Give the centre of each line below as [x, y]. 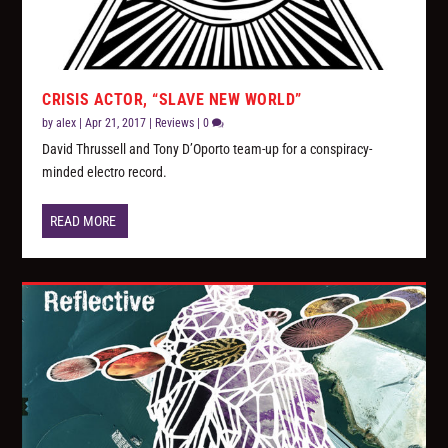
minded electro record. [105, 172]
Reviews [175, 123]
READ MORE [83, 221]
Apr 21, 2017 [116, 123]
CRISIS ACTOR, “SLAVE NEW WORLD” [172, 100]
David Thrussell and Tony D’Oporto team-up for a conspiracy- [207, 149]
